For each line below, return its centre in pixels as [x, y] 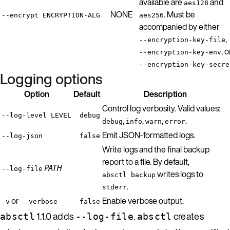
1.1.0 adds [55, 216]
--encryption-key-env [180, 52]
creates [188, 216]
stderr [114, 187]
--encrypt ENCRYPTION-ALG [51, 15]
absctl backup [129, 175]
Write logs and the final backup [156, 149]
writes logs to [179, 174]
